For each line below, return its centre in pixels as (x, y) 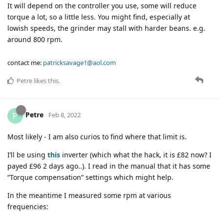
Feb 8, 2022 (65, 115)
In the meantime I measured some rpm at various (89, 195)
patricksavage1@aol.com (79, 62)
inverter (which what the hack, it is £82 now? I (136, 154)
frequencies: (28, 206)
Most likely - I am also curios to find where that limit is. (97, 136)
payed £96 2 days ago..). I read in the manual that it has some (109, 166)
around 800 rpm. (35, 39)
